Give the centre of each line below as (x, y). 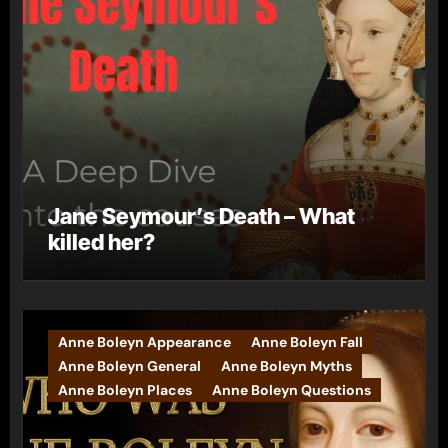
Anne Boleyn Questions (291, 390)
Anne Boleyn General (129, 366)
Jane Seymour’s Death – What (201, 216)
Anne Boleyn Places (124, 390)
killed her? (101, 242)
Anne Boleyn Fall (306, 342)
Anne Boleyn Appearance (144, 342)
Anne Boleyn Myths (286, 366)
